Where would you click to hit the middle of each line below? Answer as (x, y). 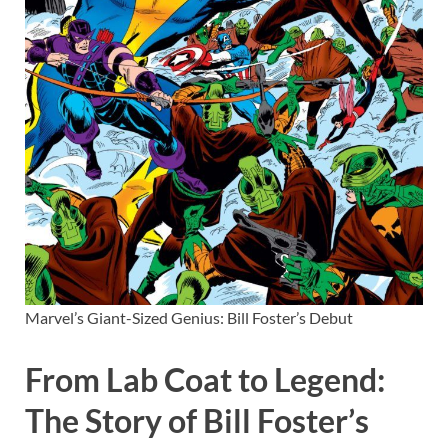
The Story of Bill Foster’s (197, 421)
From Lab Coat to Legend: (205, 380)
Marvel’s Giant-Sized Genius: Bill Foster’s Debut (189, 318)
